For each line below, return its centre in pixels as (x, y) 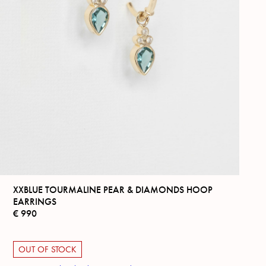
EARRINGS (35, 202)
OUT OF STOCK (48, 250)
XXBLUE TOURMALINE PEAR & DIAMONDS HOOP (113, 190)
